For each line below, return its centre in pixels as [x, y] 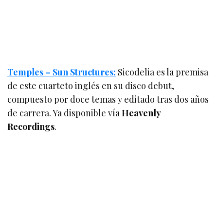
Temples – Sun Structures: [62, 72]
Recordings [31, 126]
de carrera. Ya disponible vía [65, 113]
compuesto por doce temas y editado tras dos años [108, 99]
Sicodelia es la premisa [162, 72]
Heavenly [141, 113]
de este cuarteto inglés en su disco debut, [91, 85]
